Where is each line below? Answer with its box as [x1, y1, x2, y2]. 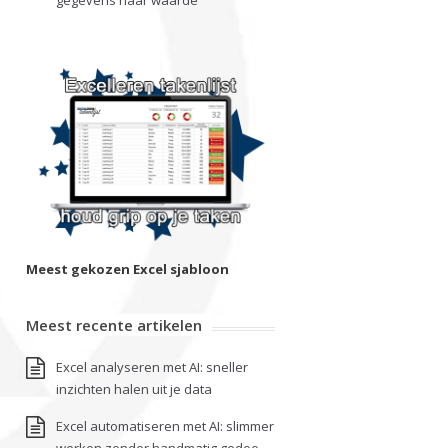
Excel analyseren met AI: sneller [56, 358, 248, 376]
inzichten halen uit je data [56, 380, 212, 398]
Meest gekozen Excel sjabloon [26, 260, 229, 278]
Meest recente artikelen [26, 315, 202, 335]
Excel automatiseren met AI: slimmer [56, 417, 274, 435]
